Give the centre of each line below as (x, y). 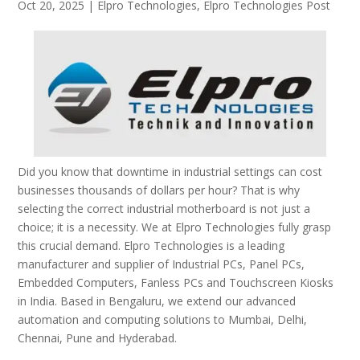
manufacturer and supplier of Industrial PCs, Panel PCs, (162, 264)
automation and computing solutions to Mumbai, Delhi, (163, 320)
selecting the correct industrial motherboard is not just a (164, 209)
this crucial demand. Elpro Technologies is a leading (151, 246)
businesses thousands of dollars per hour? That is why (159, 190)
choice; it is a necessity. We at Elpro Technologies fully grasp (175, 227)
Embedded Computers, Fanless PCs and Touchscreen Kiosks (176, 283)
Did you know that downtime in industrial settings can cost (170, 172)
